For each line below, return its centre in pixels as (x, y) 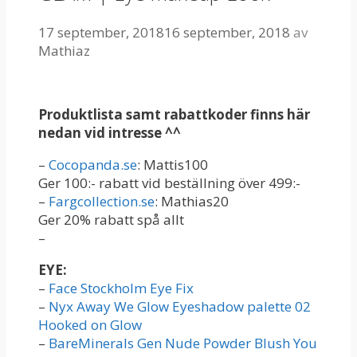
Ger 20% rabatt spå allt (111, 219)
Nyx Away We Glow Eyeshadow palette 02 (180, 306)
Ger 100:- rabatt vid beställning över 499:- (169, 182)
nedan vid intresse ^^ (110, 132)
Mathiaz (64, 50)
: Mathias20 (192, 201)
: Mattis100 (173, 164)
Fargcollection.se (102, 201)
